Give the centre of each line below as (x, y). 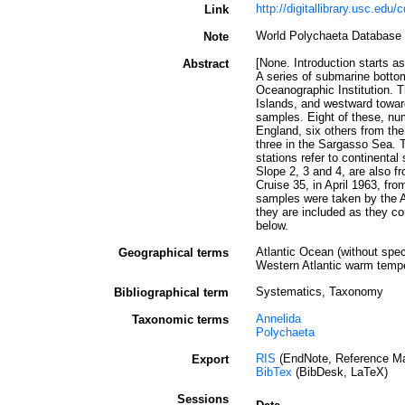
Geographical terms (174, 253)
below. (272, 226)
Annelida (278, 319)
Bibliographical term (171, 292)
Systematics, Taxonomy (320, 292)
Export (210, 359)
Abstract (206, 64)
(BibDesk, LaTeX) (340, 372)
